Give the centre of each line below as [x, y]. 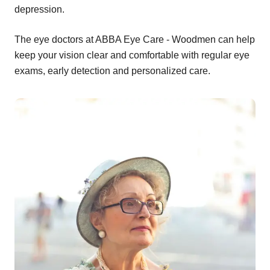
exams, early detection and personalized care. [112, 71]
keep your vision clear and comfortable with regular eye [132, 55]
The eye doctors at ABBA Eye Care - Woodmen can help [135, 39]
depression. [39, 9]
